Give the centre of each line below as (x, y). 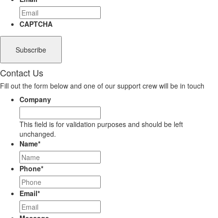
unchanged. (38, 134)
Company (35, 100)
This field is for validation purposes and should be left (101, 124)
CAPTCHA (36, 24)
